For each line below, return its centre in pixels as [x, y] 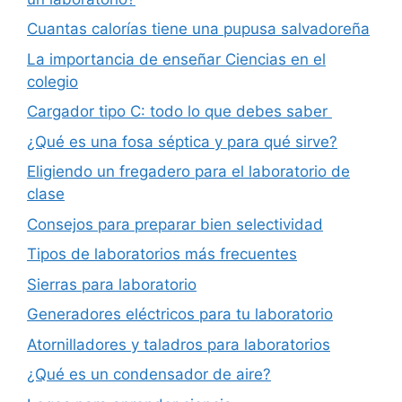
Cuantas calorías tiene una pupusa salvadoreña [198, 29]
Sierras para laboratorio [112, 284]
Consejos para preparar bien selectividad [175, 224]
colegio [52, 81]
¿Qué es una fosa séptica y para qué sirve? [182, 141]
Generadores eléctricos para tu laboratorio [180, 315]
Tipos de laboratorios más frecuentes [162, 254]
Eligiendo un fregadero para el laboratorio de [188, 172]
